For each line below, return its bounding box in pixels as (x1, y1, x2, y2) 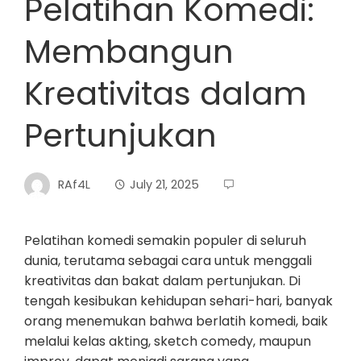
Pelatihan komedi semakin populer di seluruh (24, 231, 306, 250)
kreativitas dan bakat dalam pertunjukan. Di (24, 272, 301, 290)
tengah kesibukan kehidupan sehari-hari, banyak (24, 292, 333, 310)
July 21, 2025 (130, 176, 199, 193)
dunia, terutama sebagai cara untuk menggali (24, 251, 312, 270)
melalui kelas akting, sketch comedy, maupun (24, 332, 311, 351)
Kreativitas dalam (24, 71, 307, 116)
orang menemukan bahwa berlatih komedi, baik (24, 312, 328, 330)
